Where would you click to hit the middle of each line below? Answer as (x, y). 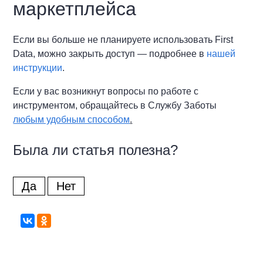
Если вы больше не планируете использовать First (123, 39)
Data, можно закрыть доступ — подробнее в (110, 53)
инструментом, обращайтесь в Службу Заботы (115, 105)
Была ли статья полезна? (96, 150)
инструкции (38, 68)
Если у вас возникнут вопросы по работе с (106, 91)
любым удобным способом (72, 119)
